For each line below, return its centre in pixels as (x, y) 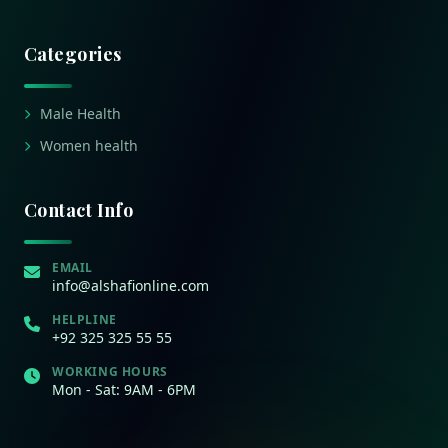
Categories (73, 53)
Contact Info (79, 209)
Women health (89, 145)
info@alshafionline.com (130, 285)
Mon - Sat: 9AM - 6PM (124, 389)
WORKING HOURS (110, 371)
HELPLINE (84, 319)
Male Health (80, 113)
